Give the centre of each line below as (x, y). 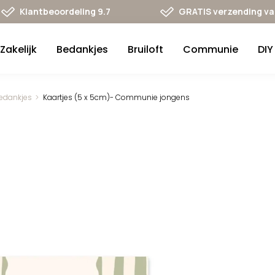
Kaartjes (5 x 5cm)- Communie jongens (116, 97)
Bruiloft (146, 49)
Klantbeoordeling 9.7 (65, 11)
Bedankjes (83, 49)
